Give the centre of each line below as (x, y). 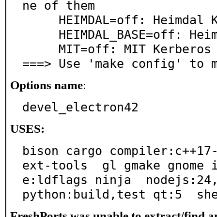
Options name (46, 85)
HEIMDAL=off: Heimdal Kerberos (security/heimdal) (40, 20)
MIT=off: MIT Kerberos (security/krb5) (40, 49)
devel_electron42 (80, 107)
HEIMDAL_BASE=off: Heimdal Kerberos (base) (40, 34)
